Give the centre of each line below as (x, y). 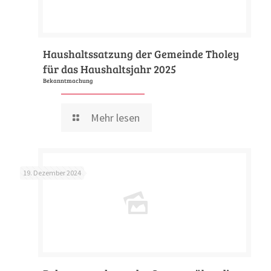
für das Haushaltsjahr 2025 (109, 69)
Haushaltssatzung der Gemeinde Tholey (141, 54)
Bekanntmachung (68, 81)
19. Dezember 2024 (52, 173)
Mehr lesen (116, 118)
